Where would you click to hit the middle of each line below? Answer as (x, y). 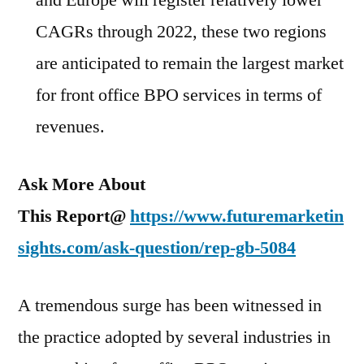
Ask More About (82, 184)
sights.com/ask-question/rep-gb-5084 (157, 248)
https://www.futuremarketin (237, 216)
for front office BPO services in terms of (179, 95)
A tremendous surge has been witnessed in (170, 305)
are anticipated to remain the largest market (190, 63)
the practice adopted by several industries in (174, 337)
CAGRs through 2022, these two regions (181, 32)
